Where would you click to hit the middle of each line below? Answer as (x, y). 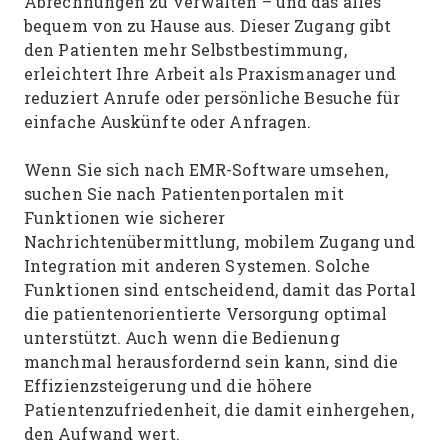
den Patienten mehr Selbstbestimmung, (185, 49)
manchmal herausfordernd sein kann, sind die (211, 361)
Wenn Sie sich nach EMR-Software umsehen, (206, 169)
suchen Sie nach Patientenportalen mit (184, 193)
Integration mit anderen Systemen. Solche (197, 265)
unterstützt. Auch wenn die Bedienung (182, 337)
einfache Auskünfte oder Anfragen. (170, 121)
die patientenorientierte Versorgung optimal (206, 313)
